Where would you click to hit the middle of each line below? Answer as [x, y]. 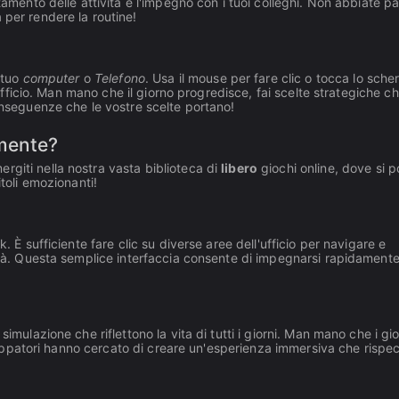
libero [239, 168]
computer [51, 78]
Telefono [119, 78]
